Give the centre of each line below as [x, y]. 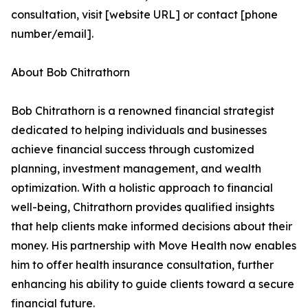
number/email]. [52, 34]
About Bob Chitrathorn [70, 73]
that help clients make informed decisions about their [152, 227]
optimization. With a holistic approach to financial [142, 188]
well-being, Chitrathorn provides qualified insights [143, 207]
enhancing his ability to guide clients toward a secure [153, 284]
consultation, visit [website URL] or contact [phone [144, 15]
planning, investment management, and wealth [136, 169]
